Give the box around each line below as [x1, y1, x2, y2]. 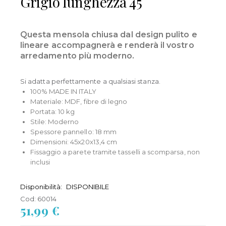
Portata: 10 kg [30, 107, 75, 116]
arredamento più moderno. [20, 50, 135, 61]
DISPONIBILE [66, 182, 109, 191]
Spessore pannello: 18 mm [30, 127, 117, 136]
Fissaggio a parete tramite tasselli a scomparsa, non [30, 147, 200, 156]
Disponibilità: [20, 182, 64, 191]
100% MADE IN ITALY [30, 87, 96, 95]
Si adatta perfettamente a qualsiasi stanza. [20, 77, 160, 85]
